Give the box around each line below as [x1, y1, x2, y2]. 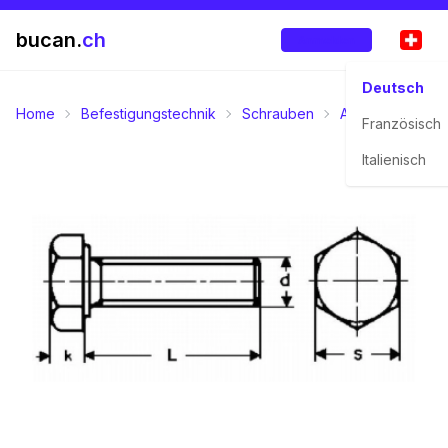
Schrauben [242, 105, 314, 122]
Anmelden [298, 33, 355, 47]
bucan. [16, 28, 82, 52]
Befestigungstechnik [81, 105, 216, 122]
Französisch [362, 115, 441, 132]
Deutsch [362, 79, 424, 96]
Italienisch [362, 151, 426, 168]
